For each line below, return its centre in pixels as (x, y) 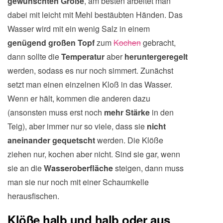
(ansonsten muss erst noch (56, 112)
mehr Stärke (127, 112)
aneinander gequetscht (52, 140)
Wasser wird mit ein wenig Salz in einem (79, 29)
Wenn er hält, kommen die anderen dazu (79, 98)
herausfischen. (33, 196)
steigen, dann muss (149, 168)
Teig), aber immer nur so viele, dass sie (76, 126)
